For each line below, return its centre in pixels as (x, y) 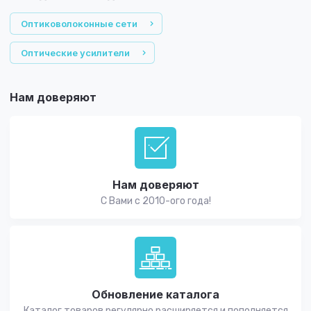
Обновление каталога (155, 294)
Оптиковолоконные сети (79, 24)
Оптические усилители (75, 53)
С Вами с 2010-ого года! (155, 201)
